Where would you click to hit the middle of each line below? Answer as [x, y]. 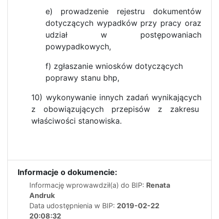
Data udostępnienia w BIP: [73, 205]
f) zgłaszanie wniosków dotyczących [114, 66]
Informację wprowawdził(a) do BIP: [88, 185]
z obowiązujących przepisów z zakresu [116, 109]
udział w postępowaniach [123, 34]
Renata [158, 185]
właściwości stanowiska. [77, 120]
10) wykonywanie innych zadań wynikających [116, 97]
